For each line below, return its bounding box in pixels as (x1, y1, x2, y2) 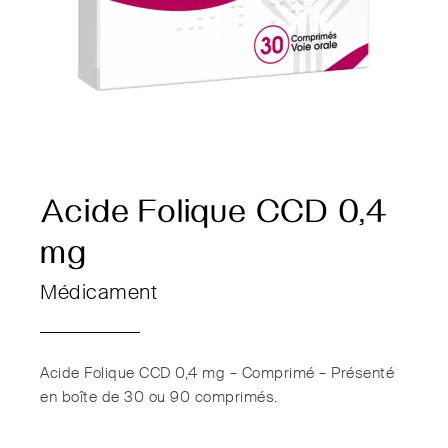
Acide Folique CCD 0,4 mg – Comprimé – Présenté (40, 366, 395, 382)
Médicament (40, 284, 158, 305)
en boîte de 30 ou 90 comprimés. (40, 390, 278, 406)
